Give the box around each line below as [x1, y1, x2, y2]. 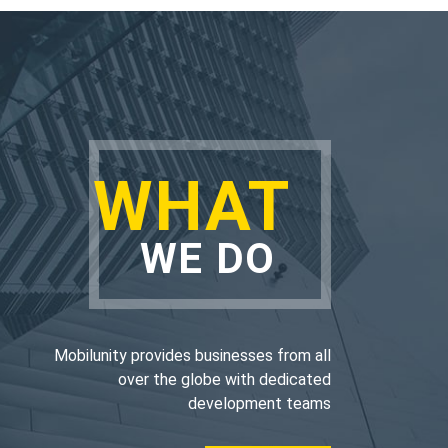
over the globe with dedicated [117, 370, 331, 389]
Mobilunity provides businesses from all [53, 346, 331, 365]
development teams [187, 394, 331, 413]
